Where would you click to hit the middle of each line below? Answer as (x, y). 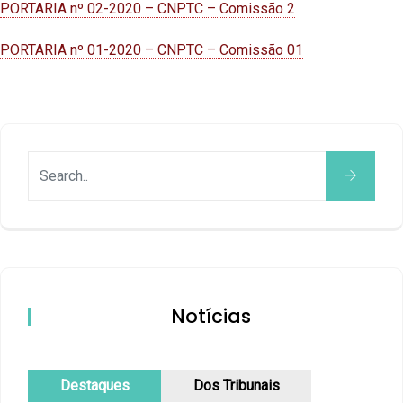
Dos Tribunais (236, 386)
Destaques (94, 386)
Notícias (210, 317)
